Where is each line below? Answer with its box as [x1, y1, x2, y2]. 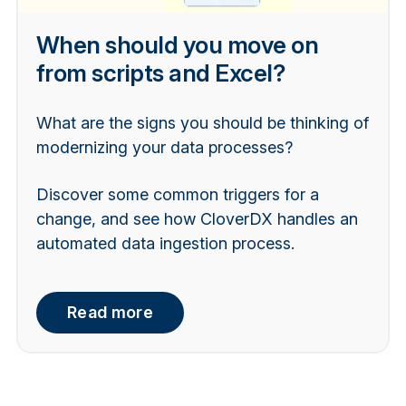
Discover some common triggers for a [35, 185, 319, 205]
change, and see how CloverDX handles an [35, 209, 358, 229]
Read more [66, 303, 154, 323]
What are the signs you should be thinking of [35, 112, 369, 132]
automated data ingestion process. [35, 234, 295, 254]
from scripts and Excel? [35, 58, 285, 87]
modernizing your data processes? [35, 137, 293, 157]
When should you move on [35, 30, 319, 59]
